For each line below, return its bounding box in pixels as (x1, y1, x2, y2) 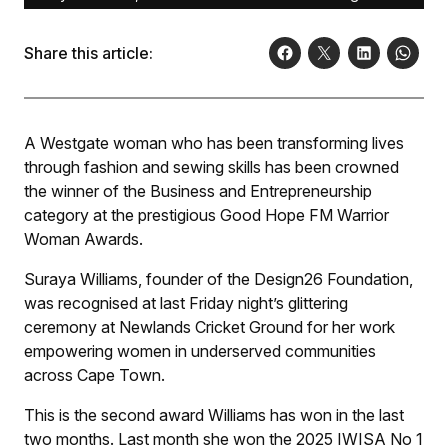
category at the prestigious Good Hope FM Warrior (24, 205, 389, 226)
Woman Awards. (24, 229, 143, 250)
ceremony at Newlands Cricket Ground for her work (24, 317, 395, 338)
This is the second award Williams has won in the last (24, 405, 404, 426)
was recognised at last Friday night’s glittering (24, 293, 348, 314)
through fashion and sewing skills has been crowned (24, 157, 399, 178)
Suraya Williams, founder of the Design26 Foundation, (24, 269, 413, 290)
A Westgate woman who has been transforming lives (24, 133, 404, 154)
